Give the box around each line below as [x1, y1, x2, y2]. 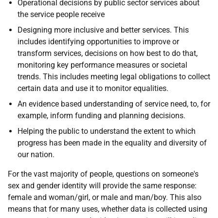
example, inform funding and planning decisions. [18, 111, 185, 120]
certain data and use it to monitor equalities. [18, 84, 168, 93]
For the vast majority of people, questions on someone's [8, 169, 199, 179]
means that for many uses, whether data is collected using [8, 204, 207, 214]
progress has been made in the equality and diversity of [18, 138, 207, 147]
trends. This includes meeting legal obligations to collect [18, 72, 210, 81]
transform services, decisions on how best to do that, [18, 49, 198, 58]
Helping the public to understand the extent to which [18, 127, 196, 136]
